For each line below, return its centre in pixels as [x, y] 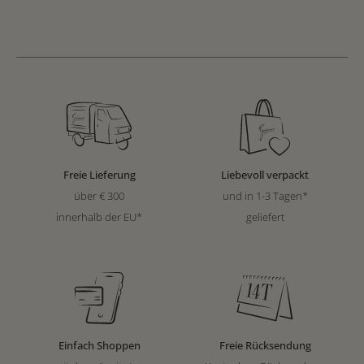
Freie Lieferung [99, 175]
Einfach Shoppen [99, 345]
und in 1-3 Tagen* [265, 196]
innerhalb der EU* [99, 217]
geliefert [265, 217]
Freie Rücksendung [265, 345]
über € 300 [99, 196]
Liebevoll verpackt [265, 175]
